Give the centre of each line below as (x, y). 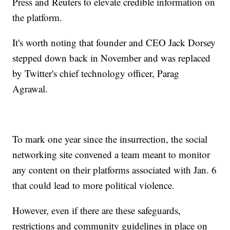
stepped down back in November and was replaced (112, 58)
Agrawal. (32, 89)
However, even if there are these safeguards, (97, 210)
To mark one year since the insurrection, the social (110, 139)
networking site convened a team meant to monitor (111, 155)
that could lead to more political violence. (94, 185)
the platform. (37, 17)
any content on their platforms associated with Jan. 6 (115, 170)
